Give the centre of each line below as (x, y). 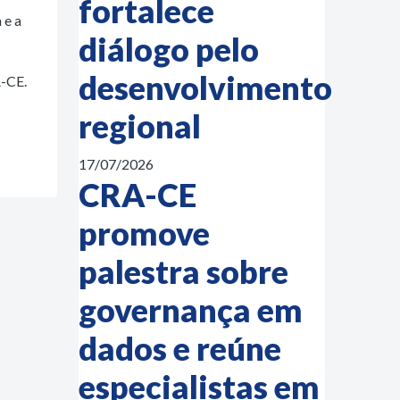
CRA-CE (137, 195)
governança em (191, 310)
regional (140, 126)
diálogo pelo (169, 49)
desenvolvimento (205, 87)
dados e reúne (180, 348)
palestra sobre (183, 271)
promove (144, 233)
